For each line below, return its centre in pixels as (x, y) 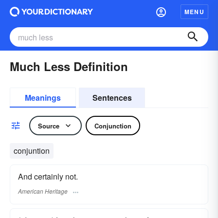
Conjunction (113, 126)
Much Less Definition (69, 66)
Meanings (43, 98)
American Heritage (43, 191)
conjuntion (32, 151)
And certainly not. (48, 176)
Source (49, 126)
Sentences (112, 98)
